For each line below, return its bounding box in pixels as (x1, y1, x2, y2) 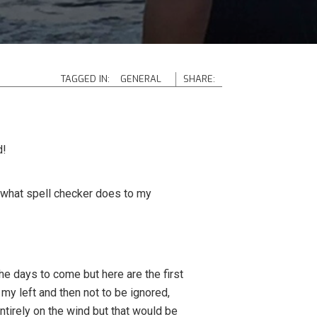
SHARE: (183, 73, 215, 85)
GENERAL (120, 73, 161, 85)
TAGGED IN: (60, 73, 110, 85)
